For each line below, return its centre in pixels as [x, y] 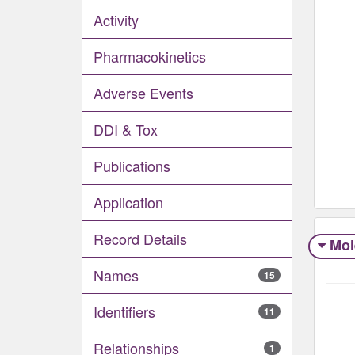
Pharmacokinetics [150, 56]
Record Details [140, 239]
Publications [132, 166]
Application [128, 202]
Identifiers [124, 311]
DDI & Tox [126, 129]
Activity [116, 20]
